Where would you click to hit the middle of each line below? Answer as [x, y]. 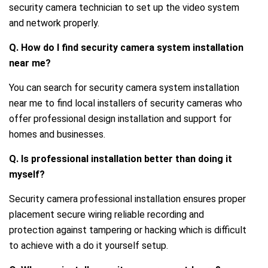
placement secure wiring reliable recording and [106, 214]
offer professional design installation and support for [120, 118]
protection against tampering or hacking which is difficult [128, 230]
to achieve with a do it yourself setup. [89, 245]
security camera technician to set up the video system [124, 7]
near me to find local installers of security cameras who [126, 103]
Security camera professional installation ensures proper [127, 199]
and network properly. [54, 23]
